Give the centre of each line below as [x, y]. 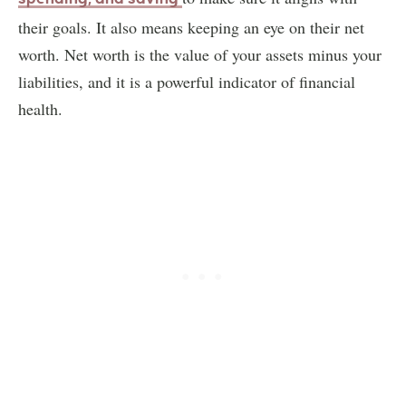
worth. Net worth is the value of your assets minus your [200, 54]
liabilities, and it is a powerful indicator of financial [187, 81]
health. [43, 108]
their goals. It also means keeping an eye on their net [191, 27]
